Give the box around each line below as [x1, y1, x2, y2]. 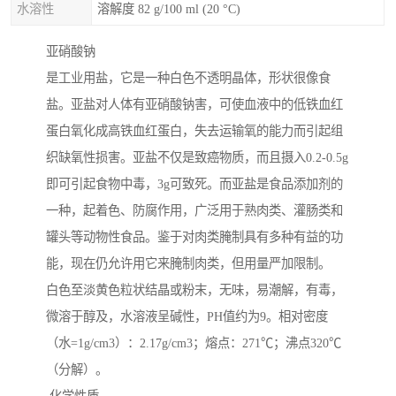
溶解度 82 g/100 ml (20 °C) [97, 2, 240, 16]
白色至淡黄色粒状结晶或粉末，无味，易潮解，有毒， [46, 283, 343, 298]
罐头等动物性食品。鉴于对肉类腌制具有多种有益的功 [46, 230, 343, 245]
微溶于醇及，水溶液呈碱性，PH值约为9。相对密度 [46, 309, 328, 324]
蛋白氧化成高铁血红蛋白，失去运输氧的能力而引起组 [46, 124, 343, 139]
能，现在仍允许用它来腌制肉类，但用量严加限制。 [46, 256, 334, 271]
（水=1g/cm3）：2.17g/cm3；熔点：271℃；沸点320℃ [46, 336, 341, 351]
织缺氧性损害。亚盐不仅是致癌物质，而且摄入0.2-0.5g [46, 150, 348, 165]
